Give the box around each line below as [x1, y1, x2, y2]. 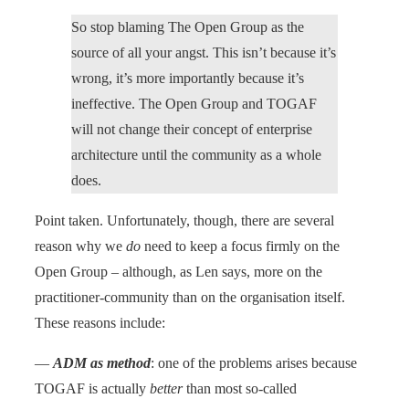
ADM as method [53, 354, 151, 371]
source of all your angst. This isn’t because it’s [71, 44, 336, 60]
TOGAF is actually [35, 380, 150, 396]
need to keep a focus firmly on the [141, 237, 340, 254]
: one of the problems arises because [151, 354, 357, 371]
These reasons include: [35, 314, 165, 330]
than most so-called [183, 380, 297, 396]
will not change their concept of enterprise [71, 121, 312, 137]
